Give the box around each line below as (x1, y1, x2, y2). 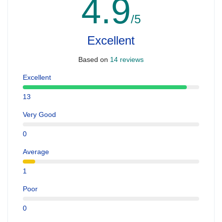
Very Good (23, 110, 56, 118)
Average (23, 147, 49, 156)
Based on (78, 55, 108, 63)
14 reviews (108, 55, 144, 63)
